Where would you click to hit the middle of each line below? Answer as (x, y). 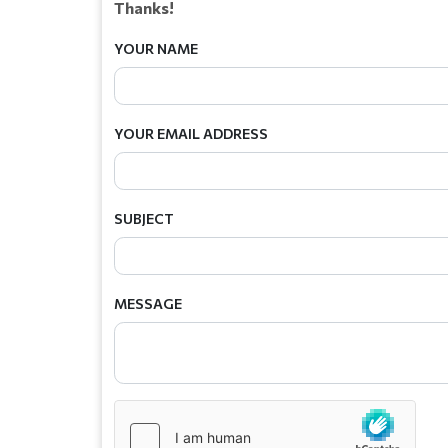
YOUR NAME (156, 48)
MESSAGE (148, 303)
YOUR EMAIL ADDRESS (191, 133)
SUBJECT (144, 218)
